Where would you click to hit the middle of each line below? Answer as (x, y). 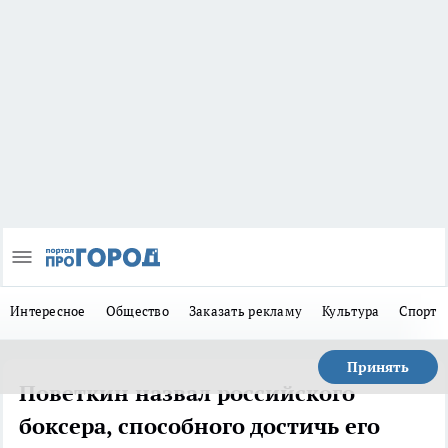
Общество (137, 311)
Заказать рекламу (245, 311)
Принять (378, 367)
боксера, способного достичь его (199, 426)
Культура (351, 311)
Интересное (48, 311)
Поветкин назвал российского (187, 393)
